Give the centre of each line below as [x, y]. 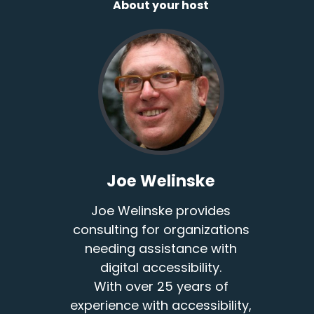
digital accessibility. [161, 268]
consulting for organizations [161, 230]
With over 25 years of [161, 287]
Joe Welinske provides [161, 211]
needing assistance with [161, 249]
